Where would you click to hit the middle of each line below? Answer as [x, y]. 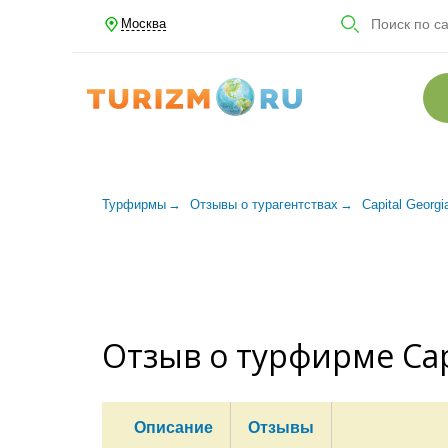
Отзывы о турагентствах [264, 204]
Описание [173, 427]
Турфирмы [134, 204]
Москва [143, 23]
